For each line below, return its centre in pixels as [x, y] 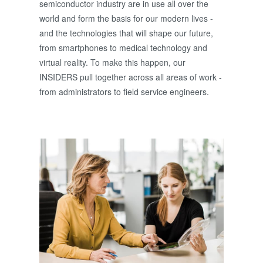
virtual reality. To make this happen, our [112, 63]
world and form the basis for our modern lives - [126, 18]
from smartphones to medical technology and [123, 48]
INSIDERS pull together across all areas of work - [130, 77]
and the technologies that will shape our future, [126, 33]
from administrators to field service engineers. [124, 92]
